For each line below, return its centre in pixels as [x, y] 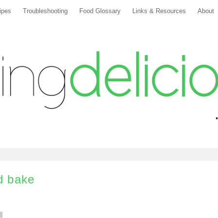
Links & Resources [159, 11]
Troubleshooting [45, 11]
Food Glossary [100, 11]
